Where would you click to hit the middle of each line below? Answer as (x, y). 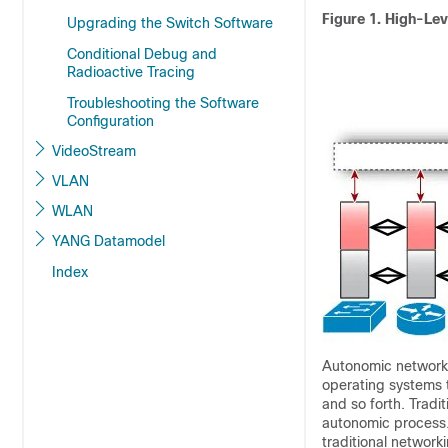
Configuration (110, 121)
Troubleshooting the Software (163, 103)
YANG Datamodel (129, 241)
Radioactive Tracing (131, 72)
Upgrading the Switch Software (170, 23)
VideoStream (94, 151)
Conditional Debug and (142, 54)
